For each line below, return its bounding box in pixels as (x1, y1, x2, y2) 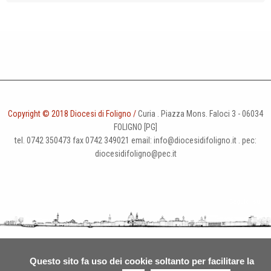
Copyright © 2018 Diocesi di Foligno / (8, 108, 136, 119)
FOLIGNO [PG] (114, 122, 157, 132)
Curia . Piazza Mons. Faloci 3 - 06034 (136, 108, 263, 119)
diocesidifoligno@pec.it (94, 148, 177, 158)
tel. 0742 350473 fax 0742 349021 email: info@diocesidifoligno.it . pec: (15, 135, 256, 145)
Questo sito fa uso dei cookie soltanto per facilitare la (29, 256, 254, 266)
